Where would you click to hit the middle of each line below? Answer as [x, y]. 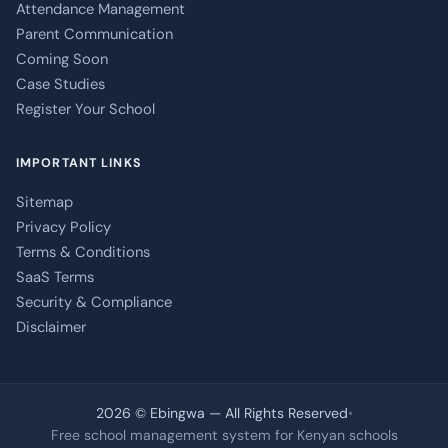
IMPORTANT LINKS [79, 163]
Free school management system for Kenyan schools [224, 435]
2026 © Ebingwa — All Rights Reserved [221, 413]
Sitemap [44, 202]
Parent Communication [94, 34]
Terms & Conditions [83, 252]
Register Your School [85, 109]
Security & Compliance [94, 302]
